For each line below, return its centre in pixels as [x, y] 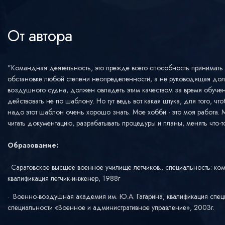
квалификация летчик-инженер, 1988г [64, 178]
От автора [40, 36]
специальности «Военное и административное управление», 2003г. [111, 207]
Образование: [33, 145]
